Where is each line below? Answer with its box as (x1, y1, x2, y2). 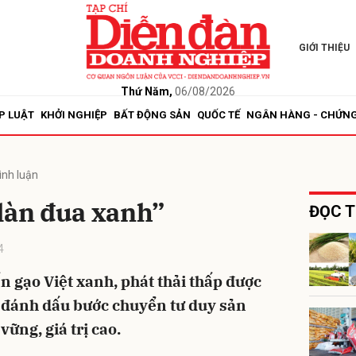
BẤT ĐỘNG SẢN (114, 109, 191, 121)
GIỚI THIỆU (298, 42, 350, 53)
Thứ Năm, (120, 84, 172, 98)
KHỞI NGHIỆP (41, 109, 107, 121)
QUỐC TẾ (197, 109, 240, 121)
